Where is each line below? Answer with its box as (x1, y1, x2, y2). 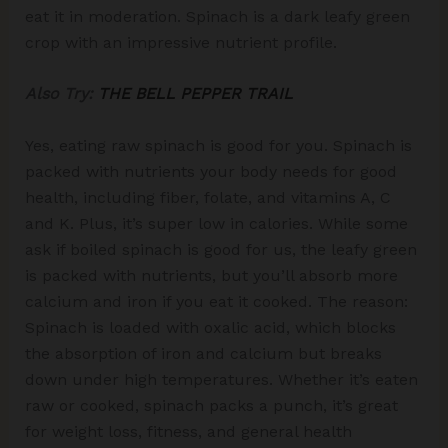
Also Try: (24, 84, 98, 104)
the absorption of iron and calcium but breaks (24, 343, 382, 363)
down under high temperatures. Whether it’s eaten (24, 369, 418, 389)
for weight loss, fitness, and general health (24, 421, 352, 441)
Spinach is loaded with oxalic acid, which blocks (24, 317, 396, 337)
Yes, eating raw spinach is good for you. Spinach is (24, 135, 412, 155)
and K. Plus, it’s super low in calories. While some (24, 213, 408, 233)
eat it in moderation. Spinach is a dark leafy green (24, 6, 410, 26)
